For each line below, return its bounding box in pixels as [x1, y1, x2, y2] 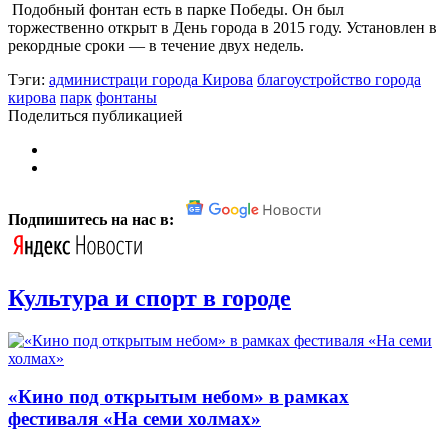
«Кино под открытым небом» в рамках [8, 386, 349, 408]
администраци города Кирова [49, 70, 253, 88]
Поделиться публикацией [8, 106, 183, 124]
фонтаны [96, 88, 157, 106]
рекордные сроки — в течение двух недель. [8, 36, 308, 54]
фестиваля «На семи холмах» [8, 408, 261, 430]
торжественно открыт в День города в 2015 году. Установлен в [8, 18, 437, 36]
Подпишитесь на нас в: [8, 210, 178, 228]
